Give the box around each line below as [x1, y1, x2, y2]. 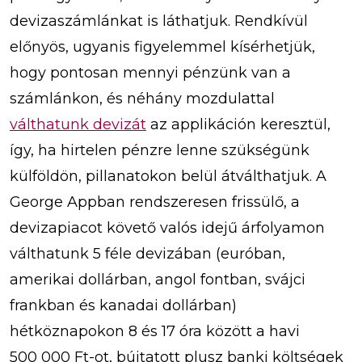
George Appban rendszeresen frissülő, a [10, 192, 300, 211]
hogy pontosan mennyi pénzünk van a [10, 63, 291, 82]
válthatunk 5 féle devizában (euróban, [10, 244, 285, 263]
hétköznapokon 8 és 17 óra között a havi [10, 322, 300, 340]
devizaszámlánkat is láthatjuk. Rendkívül [10, 11, 308, 30]
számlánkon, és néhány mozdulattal [10, 89, 275, 107]
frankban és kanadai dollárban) [10, 296, 237, 314]
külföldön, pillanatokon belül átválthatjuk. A [10, 166, 326, 185]
